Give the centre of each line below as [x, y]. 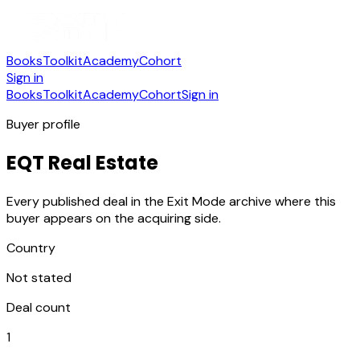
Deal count [39, 307]
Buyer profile [43, 124]
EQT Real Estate [82, 162]
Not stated [39, 277]
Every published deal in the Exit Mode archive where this [171, 201]
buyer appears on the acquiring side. [114, 218]
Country [31, 247]
